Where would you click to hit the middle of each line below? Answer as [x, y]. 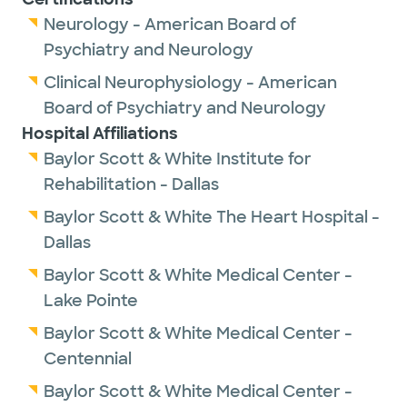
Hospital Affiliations [100, 134]
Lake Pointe [91, 301]
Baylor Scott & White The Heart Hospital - [212, 217]
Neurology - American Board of [170, 25]
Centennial [88, 359]
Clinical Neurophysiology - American [190, 83]
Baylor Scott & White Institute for [178, 159]
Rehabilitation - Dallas [131, 184]
